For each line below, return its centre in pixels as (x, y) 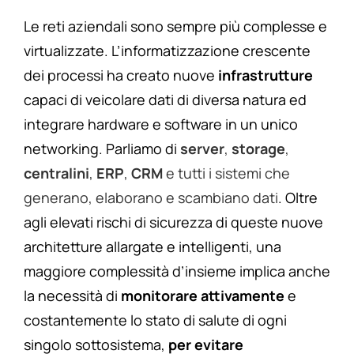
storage (257, 149)
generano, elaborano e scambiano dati (151, 198)
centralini (56, 173)
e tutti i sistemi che (226, 173)
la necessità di (72, 296)
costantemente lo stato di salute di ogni (155, 320)
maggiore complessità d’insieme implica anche (177, 271)
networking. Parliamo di (102, 149)
